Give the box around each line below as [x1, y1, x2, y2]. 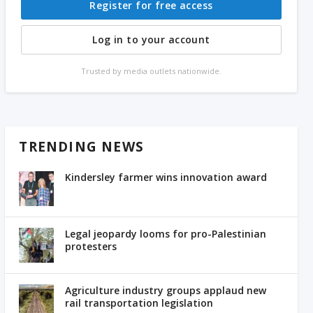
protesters [65, 240, 117, 254]
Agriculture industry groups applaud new [65, 284, 267, 298]
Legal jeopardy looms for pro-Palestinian [65, 227, 267, 241]
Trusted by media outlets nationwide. [81, 66, 221, 77]
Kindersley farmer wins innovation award [65, 170, 268, 184]
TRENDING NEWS [19, 138, 145, 156]
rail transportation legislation [65, 296, 214, 310]
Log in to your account [92, 33, 210, 47]
